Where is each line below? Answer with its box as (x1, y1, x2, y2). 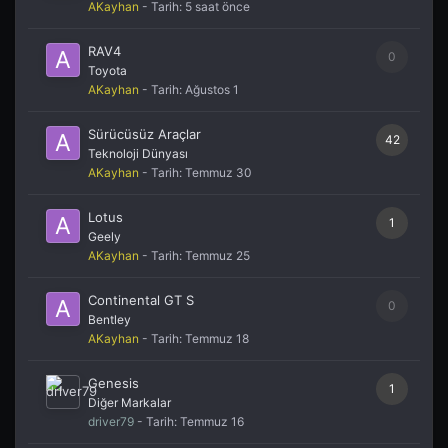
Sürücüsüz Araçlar (88, 125, 201, 142)
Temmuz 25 (185, 247, 250, 263)
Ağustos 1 (185, 81, 239, 97)
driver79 (88, 413, 134, 429)
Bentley (88, 311, 131, 327)
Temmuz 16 (180, 413, 244, 429)
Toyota (88, 62, 127, 78)
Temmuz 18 (185, 330, 249, 346)
